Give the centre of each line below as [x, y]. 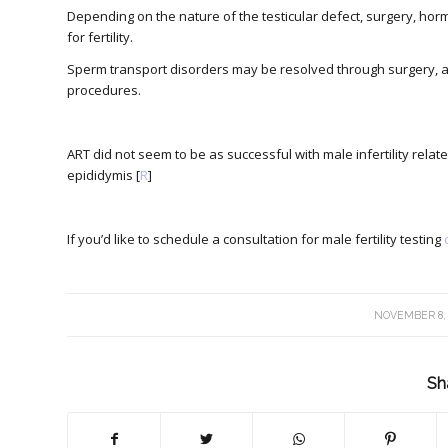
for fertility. [101, 36]
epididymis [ [103, 175]
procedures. [105, 90]
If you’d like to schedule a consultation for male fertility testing [255, 239]
